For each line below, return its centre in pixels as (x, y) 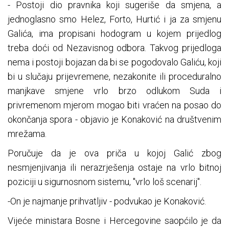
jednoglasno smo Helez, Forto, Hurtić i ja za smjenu (114, 19)
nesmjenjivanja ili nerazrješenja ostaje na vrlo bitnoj (114, 168)
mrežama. (27, 134)
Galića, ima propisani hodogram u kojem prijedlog (114, 34)
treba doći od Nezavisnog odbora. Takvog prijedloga (114, 48)
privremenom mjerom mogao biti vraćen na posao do (114, 105)
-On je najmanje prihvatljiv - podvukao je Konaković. (107, 201)
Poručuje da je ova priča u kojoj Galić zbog (114, 153)
